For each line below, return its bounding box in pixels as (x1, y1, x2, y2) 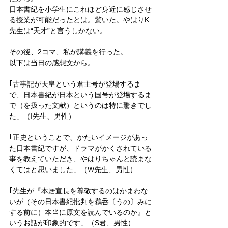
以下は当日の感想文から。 (9, 58, 95, 67)
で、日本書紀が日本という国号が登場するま (9, 90, 152, 99)
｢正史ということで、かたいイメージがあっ (9, 133, 148, 141)
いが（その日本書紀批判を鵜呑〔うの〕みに (9, 197, 152, 206)
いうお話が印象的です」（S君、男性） (9, 218, 135, 227)
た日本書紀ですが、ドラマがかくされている (9, 144, 152, 152)
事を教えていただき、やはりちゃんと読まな (9, 154, 152, 163)
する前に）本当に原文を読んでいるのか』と (9, 208, 152, 216)
